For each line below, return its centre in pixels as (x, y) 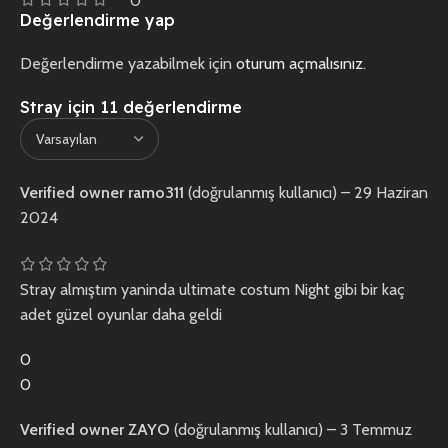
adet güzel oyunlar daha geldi (121, 315)
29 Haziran (391, 193)
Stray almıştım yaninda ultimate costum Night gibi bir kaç (212, 290)
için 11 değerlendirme (152, 107)
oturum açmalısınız (299, 64)
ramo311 (158, 193)
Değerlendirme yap (97, 20)
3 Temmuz (376, 430)
